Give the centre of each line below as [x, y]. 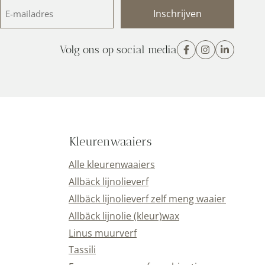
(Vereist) [15, 35]
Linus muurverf [103, 233]
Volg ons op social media [118, 49]
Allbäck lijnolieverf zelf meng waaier [147, 199]
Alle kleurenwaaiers [112, 165]
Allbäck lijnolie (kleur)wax [124, 216]
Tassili [82, 250]
